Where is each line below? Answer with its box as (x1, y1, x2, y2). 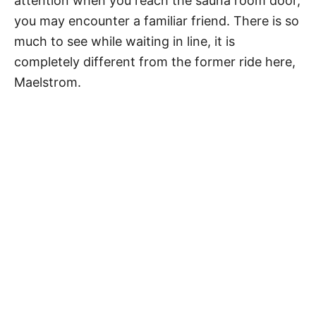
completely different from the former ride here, (14, 54, 296, 69)
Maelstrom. (14, 75, 81, 90)
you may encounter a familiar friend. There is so (14, 13, 299, 28)
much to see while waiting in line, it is (14, 34, 235, 49)
